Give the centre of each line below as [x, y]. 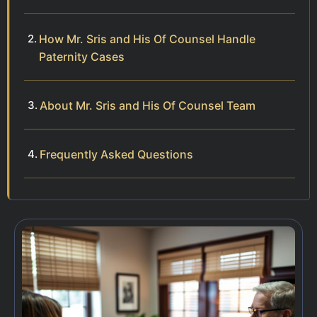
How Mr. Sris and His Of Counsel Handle [147, 39]
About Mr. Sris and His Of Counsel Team [148, 106]
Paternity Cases [82, 57]
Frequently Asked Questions [116, 155]
